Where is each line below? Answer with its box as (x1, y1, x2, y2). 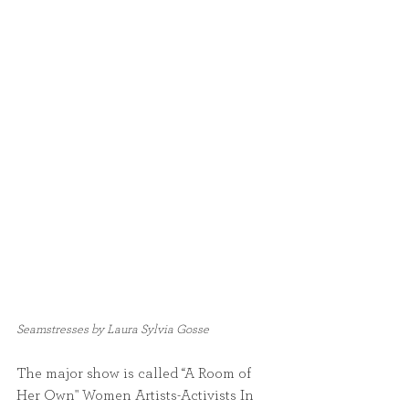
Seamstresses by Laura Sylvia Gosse (16, 322, 209, 336)
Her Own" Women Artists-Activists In (16, 387, 257, 403)
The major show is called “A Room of (16, 365, 255, 381)
